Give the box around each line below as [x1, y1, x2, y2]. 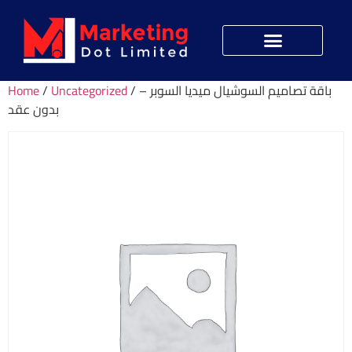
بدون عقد [8, 97, 59, 121]
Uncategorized [51, 78, 127, 102]
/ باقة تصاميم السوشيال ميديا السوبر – [127, 78, 139, 102]
